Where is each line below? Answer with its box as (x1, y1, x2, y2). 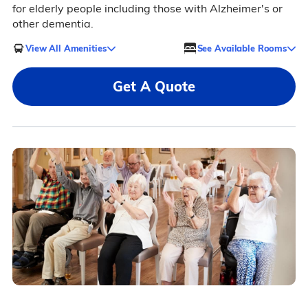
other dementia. (12, 16, 93, 31)
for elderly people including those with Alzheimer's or (12, 1, 283, 16)
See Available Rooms (197, 42, 287, 54)
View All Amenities (25, 42, 107, 54)
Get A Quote (113, 78, 195, 96)
